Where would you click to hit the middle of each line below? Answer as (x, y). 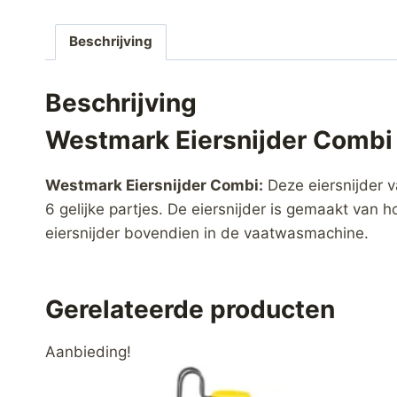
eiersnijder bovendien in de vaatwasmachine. (207, 234)
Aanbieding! (88, 352)
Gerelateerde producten (190, 310)
